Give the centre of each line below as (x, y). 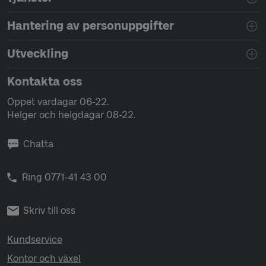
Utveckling (38, 54)
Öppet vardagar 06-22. (58, 102)
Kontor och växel (44, 259)
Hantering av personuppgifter (91, 26)
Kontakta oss (45, 82)
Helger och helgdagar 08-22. (71, 115)
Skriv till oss (49, 210)
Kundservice (35, 240)
